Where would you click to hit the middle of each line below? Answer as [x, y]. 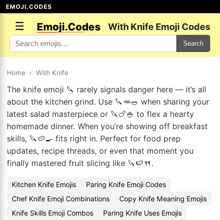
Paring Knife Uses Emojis [142, 213]
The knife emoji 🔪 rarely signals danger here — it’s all [107, 89]
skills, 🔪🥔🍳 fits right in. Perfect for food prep [94, 138]
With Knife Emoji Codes [159, 27]
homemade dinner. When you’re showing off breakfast [107, 126]
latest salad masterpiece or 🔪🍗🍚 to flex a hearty [100, 114]
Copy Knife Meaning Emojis [163, 199]
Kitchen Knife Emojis [44, 184]
